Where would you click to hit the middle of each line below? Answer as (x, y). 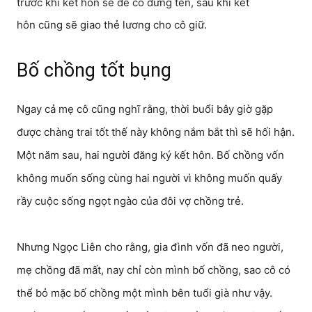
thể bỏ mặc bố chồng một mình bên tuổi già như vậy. (145, 293)
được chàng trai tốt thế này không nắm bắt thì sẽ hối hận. (156, 132)
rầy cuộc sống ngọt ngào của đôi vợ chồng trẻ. (130, 201)
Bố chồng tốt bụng (94, 70)
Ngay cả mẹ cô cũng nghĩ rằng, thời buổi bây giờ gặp (145, 109)
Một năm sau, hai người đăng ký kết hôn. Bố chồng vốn (150, 155)
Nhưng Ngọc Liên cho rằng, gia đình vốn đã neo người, (150, 247)
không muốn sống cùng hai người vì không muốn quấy (149, 178)
